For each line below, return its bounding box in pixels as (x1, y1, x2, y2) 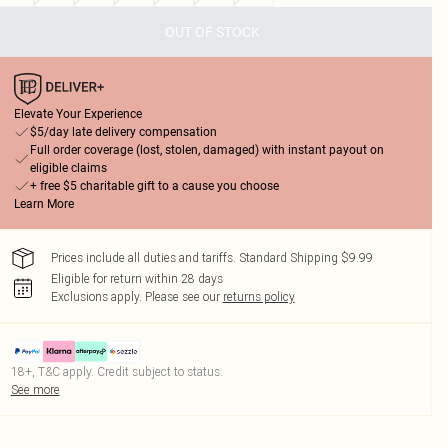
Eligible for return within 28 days (50, 271, 223, 286)
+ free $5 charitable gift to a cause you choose (29, 179, 279, 193)
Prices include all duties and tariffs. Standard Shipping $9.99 (50, 250, 373, 265)
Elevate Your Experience (13, 107, 142, 121)
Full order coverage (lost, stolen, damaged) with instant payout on (29, 143, 384, 157)
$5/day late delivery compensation (29, 125, 217, 139)
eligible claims (29, 161, 107, 175)
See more (10, 382, 60, 397)
